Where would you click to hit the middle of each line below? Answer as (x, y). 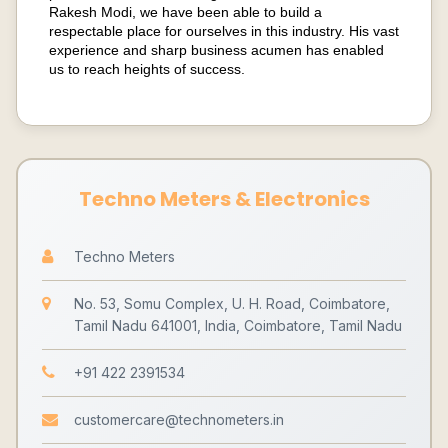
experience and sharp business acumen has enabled (216, 50)
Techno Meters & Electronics (224, 199)
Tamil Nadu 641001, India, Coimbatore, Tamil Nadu (238, 325)
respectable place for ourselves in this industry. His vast (224, 31)
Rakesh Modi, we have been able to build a (185, 12)
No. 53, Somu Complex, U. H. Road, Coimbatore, (232, 303)
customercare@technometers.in (179, 419)
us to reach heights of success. (147, 69)
